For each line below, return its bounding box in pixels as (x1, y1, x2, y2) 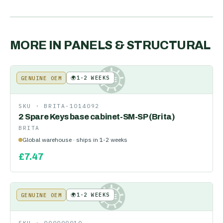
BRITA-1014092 (44, 103, 100, 110)
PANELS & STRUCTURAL (64, 39, 211, 52)
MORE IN (10, 39, 64, 52)
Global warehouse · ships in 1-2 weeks (22, 136, 127, 143)
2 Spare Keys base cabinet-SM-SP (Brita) (18, 112, 175, 121)
